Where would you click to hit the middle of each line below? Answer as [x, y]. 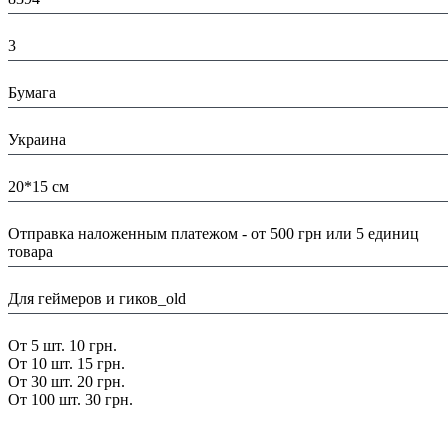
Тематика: [45, 280]
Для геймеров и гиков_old [97, 298]
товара [30, 251]
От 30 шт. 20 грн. [66, 381]
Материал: [47, 74]
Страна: [37, 121]
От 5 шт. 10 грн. [62, 345]
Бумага [32, 92]
